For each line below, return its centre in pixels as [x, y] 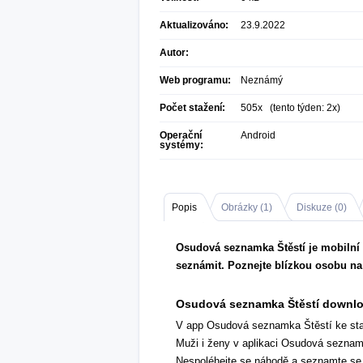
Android [258, 135]
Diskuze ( [317, 207]
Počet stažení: [192, 108]
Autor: [174, 53]
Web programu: [195, 80]
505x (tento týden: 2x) [290, 108]
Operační [181, 135]
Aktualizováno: [194, 25]
